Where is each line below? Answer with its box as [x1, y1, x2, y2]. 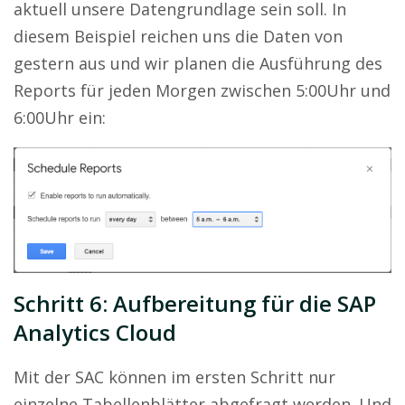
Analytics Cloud [14, 316, 176, 347]
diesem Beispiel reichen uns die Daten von [14, 25, 343, 48]
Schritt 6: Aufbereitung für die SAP [14, 287, 376, 318]
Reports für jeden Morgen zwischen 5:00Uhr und [14, 80, 391, 102]
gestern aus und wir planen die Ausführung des [14, 52, 382, 75]
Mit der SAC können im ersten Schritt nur [14, 365, 335, 388]
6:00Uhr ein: [14, 107, 106, 129]
